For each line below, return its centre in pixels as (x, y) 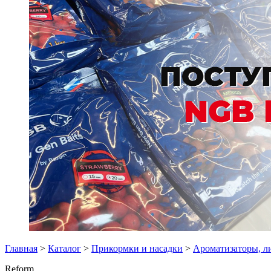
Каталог (64, 248)
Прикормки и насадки (137, 248)
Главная (21, 248)
